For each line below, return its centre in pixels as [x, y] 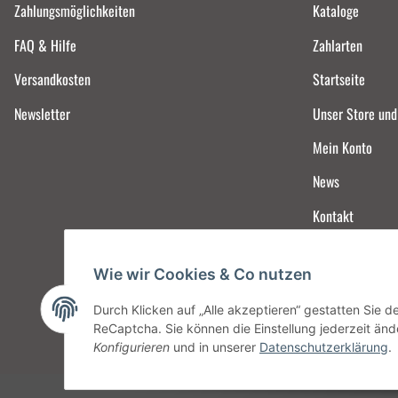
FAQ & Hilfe [45, 45]
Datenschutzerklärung [324, 346]
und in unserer [215, 346]
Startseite [339, 80]
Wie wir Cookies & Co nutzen [203, 274]
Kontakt [333, 215]
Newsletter [42, 113]
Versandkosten [52, 80]
